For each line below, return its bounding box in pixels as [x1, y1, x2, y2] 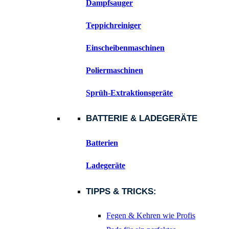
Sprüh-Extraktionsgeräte [86, 88, 173, 97]
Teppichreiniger [86, 20, 141, 30]
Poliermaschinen [86, 65, 143, 75]
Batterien [86, 139, 118, 148]
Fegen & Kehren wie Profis [106, 211, 195, 220]
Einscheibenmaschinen [86, 43, 165, 52]
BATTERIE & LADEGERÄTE [86, 113, 197, 124]
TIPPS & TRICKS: [86, 186, 156, 196]
